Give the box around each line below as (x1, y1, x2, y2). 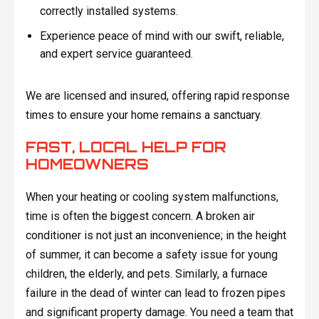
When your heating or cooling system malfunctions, (25, 190, 278, 204)
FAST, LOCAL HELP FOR (25, 138, 226, 157)
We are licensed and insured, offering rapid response (25, 89, 290, 103)
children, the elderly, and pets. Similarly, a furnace (25, 267, 268, 281)
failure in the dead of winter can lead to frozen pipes (25, 286, 286, 300)
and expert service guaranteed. (39, 46, 193, 61)
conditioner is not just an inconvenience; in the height (25, 229, 286, 243)
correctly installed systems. (39, 4, 178, 19)
